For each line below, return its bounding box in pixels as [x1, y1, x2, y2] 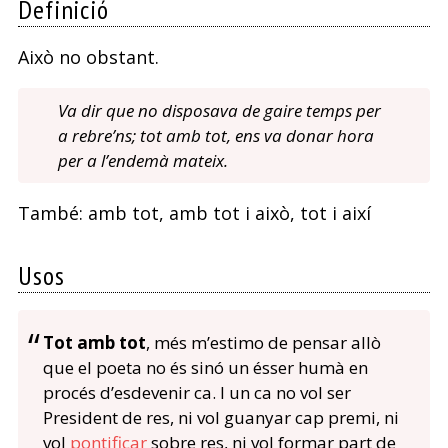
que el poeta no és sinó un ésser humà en [42, 356, 368, 380]
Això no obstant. [17, 45, 159, 70]
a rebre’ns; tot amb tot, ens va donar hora [57, 124, 374, 148]
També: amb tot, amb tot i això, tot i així [17, 201, 371, 226]
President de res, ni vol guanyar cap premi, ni [42, 406, 399, 430]
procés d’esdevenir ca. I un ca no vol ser [42, 381, 351, 405]
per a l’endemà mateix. [57, 149, 228, 173]
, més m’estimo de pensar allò [146, 331, 381, 355]
